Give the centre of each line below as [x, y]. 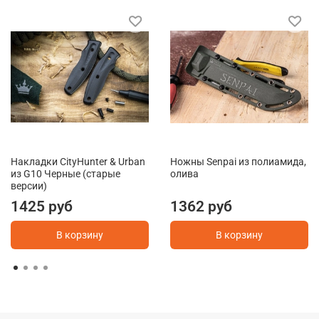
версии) [29, 185]
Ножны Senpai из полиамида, [238, 161]
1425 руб [42, 206]
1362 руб [201, 206]
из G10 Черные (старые [66, 173]
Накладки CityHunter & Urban [78, 161]
